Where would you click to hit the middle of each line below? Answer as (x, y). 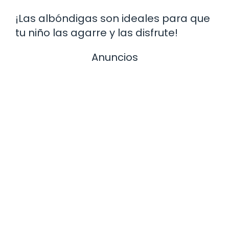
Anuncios (114, 57)
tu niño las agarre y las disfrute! (97, 32)
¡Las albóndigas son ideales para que (113, 18)
